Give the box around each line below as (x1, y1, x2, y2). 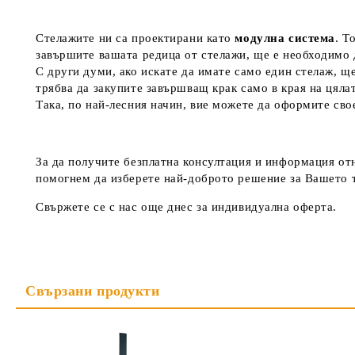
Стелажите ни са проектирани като (36, 31, 235, 44)
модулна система (235, 31, 335, 44)
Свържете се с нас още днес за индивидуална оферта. (36, 200, 337, 213)
